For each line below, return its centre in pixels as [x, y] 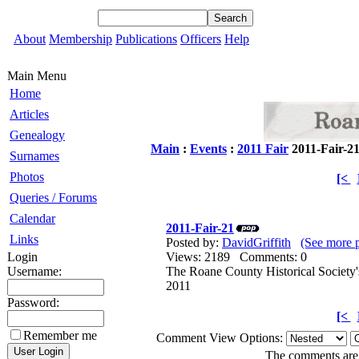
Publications [146, 39]
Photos [27, 177]
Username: [34, 271]
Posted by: [194, 242]
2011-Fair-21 [200, 228]
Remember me [60, 335]
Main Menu [37, 76]
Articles [29, 114]
